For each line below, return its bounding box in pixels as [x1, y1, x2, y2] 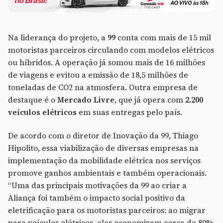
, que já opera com [114, 94, 185, 105]
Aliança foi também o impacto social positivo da [8, 192, 185, 203]
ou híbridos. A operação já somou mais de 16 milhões [8, 57, 205, 68]
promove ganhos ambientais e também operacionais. [8, 167, 207, 178]
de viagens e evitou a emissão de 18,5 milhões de [8, 69, 188, 80]
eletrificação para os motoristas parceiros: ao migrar [8, 205, 206, 216]
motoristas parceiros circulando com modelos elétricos [8, 44, 214, 55]
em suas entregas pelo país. [77, 107, 182, 117]
